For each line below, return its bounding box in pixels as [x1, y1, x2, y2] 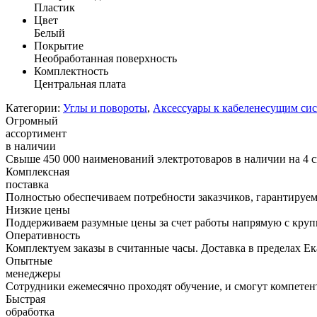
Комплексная [6, 165, 69, 178]
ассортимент [6, 127, 67, 139]
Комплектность [34, 64, 108, 77]
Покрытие [34, 39, 83, 52]
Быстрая [6, 292, 45, 305]
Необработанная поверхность [34, 52, 177, 64]
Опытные [6, 254, 52, 267]
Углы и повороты [63, 101, 147, 114]
